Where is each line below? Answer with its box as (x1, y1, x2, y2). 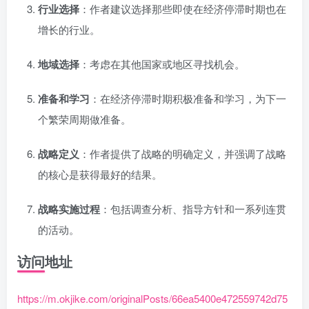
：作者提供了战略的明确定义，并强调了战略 (79, 146, 286, 161)
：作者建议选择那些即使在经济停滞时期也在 (79, 1, 286, 16)
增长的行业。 (38, 22, 100, 37)
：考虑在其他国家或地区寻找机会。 (79, 57, 245, 71)
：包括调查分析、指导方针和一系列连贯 (100, 201, 286, 216)
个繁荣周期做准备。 (38, 112, 131, 126)
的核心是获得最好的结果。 (38, 167, 162, 181)
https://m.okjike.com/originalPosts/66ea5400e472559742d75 (17, 291, 288, 306)
